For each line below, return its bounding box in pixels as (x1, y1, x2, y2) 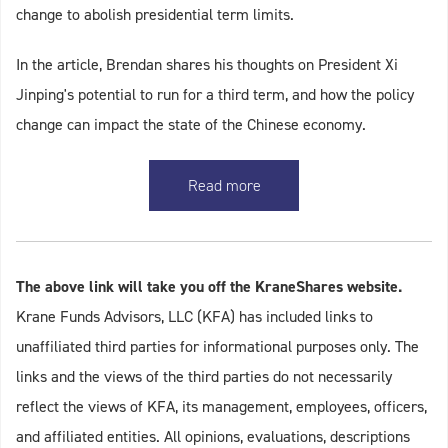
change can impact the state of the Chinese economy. (16, 114, 366, 135)
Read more (187, 175, 261, 196)
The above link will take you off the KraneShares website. (16, 276, 402, 297)
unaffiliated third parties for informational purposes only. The (16, 336, 419, 357)
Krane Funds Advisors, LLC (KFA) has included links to (16, 306, 373, 327)
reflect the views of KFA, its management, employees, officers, (16, 396, 427, 417)
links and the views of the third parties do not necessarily (16, 366, 392, 387)
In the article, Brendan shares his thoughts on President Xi (16, 54, 398, 75)
